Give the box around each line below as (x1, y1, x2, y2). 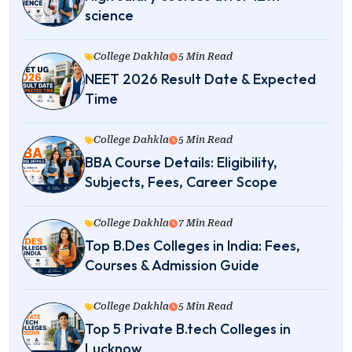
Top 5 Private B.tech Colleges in (85, 320, 291, 339)
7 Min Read (178, 218, 233, 229)
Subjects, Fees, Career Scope (85, 173, 277, 192)
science (85, 6, 134, 25)
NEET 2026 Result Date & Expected (85, 70, 316, 89)
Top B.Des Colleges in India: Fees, (85, 236, 300, 255)
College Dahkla (93, 134, 169, 146)
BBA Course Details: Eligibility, (85, 153, 277, 172)
